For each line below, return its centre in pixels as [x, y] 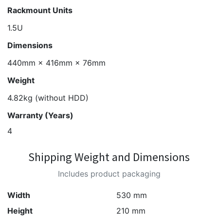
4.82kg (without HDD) [48, 98]
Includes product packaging [109, 174]
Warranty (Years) [40, 115]
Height [20, 211]
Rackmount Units [40, 10]
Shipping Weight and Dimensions [109, 157]
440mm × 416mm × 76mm [56, 63]
